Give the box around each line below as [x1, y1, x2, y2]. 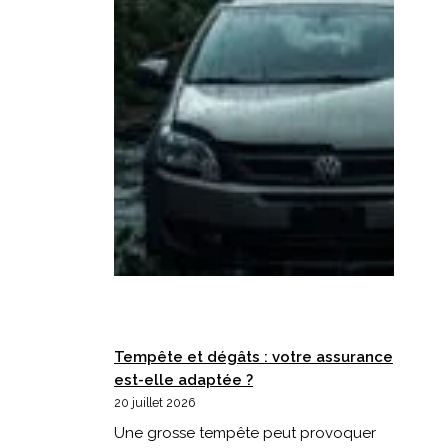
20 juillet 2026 [114, 395, 195, 410]
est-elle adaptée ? [114, 370, 253, 389]
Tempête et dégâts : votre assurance [114, 347, 393, 366]
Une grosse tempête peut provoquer [114, 424, 376, 442]
